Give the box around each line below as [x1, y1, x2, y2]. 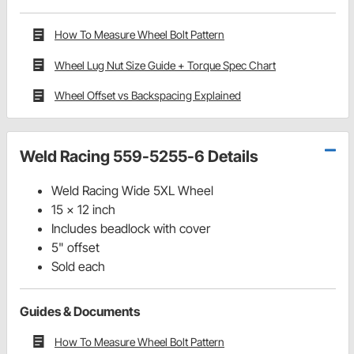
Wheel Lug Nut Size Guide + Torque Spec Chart [55, 58, 276, 72]
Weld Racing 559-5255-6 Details [20, 146, 258, 166]
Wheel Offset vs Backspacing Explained [55, 88, 241, 103]
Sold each [51, 258, 105, 274]
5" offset [51, 239, 100, 255]
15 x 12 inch [51, 201, 115, 217]
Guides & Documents [20, 303, 140, 319]
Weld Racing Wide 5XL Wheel [51, 182, 213, 198]
